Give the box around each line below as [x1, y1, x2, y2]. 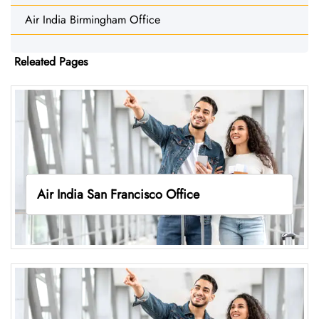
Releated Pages [14, 53, 88, 70]
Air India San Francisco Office [36, 184, 199, 204]
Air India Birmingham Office [25, 11, 160, 28]
